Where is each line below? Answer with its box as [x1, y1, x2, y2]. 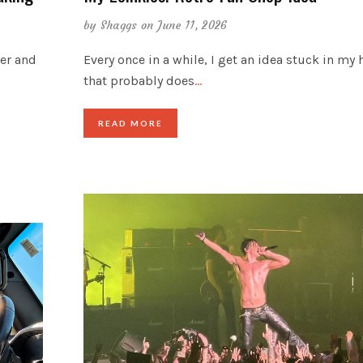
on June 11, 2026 [140, 18, 228, 33]
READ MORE [97, 118, 163, 129]
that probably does [83, 73, 194, 89]
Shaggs [100, 18, 138, 33]
